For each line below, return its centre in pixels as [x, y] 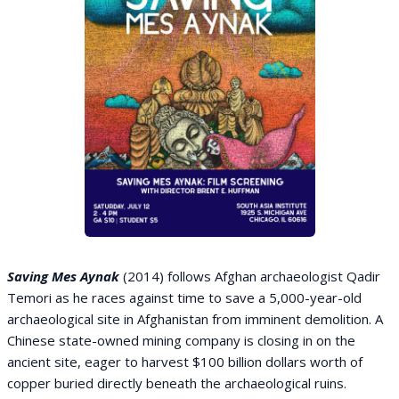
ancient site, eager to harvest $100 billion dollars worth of [185, 362]
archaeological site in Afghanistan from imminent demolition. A [195, 319]
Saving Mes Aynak [63, 276]
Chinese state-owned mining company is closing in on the [181, 340]
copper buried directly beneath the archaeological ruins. [177, 383]
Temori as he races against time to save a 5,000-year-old [184, 297]
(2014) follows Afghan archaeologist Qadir [252, 276]
